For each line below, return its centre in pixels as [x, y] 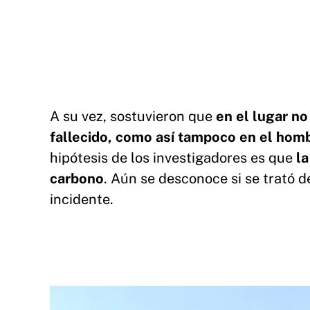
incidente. [82, 199]
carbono [77, 178]
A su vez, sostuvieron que [133, 116]
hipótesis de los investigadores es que [171, 157]
